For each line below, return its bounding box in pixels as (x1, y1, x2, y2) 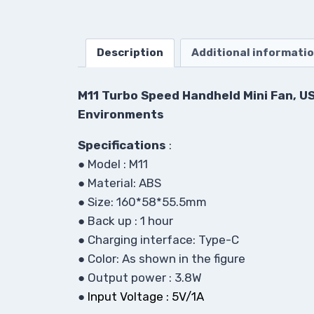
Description (96, 46, 163, 60)
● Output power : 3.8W (78, 271, 202, 285)
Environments (78, 107, 164, 122)
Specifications (78, 138, 166, 153)
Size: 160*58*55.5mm (88, 195, 207, 210)
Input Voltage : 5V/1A (88, 289, 204, 304)
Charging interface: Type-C (88, 233, 239, 247)
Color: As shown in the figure (88, 252, 245, 266)
